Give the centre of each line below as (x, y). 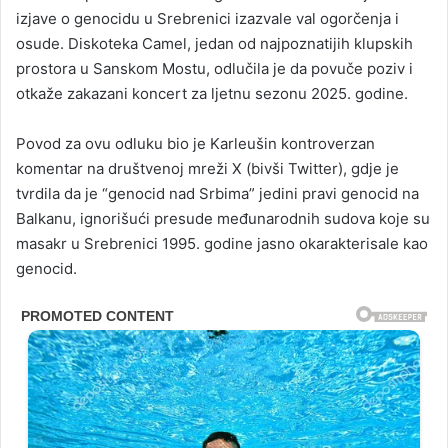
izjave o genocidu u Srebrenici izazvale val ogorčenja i (207, 18)
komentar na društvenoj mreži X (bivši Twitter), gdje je (207, 168)
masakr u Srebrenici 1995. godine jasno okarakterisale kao (222, 243)
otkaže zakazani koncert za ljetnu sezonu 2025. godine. (212, 93)
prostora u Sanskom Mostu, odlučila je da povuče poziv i (214, 68)
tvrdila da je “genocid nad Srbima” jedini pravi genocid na (217, 193)
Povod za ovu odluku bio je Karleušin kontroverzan (195, 143)
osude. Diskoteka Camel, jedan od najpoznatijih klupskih (214, 43)
